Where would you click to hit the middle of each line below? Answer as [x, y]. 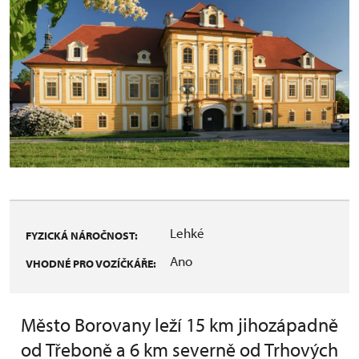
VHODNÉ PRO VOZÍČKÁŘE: [91, 263]
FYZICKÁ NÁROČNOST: [82, 235]
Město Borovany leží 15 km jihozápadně [179, 324]
